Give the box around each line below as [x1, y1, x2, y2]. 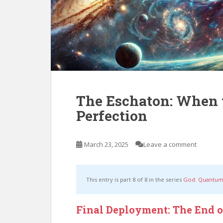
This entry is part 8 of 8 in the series [86, 176, 183, 183]
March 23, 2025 [84, 140, 128, 149]
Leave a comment [143, 140, 197, 149]
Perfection [76, 107, 147, 125]
